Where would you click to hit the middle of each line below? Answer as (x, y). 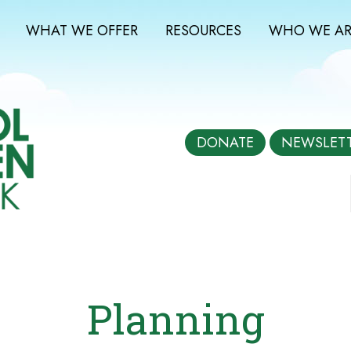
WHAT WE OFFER (82, 31)
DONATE (225, 143)
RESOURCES (203, 31)
